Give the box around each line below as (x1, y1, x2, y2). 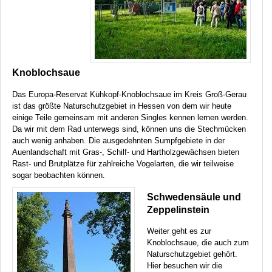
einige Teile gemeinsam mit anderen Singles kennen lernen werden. (12, 113, 248, 123)
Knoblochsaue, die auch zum (147, 238, 249, 248)
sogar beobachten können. (12, 171, 105, 180)
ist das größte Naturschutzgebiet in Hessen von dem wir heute (12, 101, 231, 111)
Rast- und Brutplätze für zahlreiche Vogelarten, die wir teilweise (12, 159, 234, 169)
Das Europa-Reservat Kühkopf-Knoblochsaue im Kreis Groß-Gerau (12, 90, 246, 100)
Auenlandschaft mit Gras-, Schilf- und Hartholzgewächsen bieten (12, 148, 239, 157)
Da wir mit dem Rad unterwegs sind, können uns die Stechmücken (12, 124, 246, 134)
